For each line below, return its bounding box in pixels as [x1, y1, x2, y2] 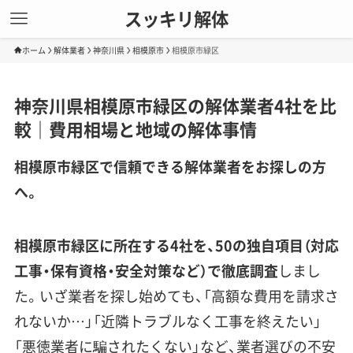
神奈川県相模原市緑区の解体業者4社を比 [13, 91, 336, 118]
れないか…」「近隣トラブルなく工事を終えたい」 [13, 310, 321, 333]
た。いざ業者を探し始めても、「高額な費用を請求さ [13, 285, 339, 307]
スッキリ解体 [124, 6, 229, 32]
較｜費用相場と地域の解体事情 [13, 115, 257, 142]
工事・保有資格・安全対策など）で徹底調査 [13, 260, 278, 282]
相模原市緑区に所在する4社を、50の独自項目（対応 [13, 235, 339, 257]
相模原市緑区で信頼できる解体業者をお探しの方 [13, 156, 326, 178]
